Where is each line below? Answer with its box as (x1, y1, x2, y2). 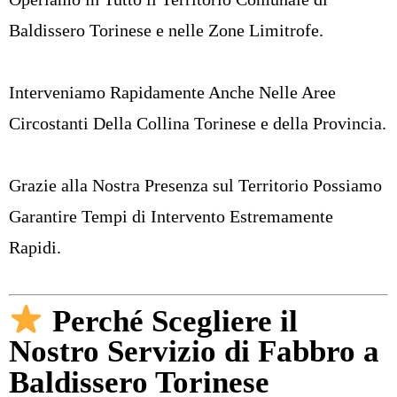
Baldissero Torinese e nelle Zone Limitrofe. (9, 19, 323, 40)
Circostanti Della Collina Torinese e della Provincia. (9, 113, 386, 133)
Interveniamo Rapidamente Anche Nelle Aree (9, 82, 336, 102)
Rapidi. (9, 237, 61, 257)
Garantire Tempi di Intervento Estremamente (9, 206, 333, 226)
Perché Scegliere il (43, 303, 298, 339)
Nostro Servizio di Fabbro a (9, 334, 379, 370)
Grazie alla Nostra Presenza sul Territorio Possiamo (9, 175, 382, 195)
